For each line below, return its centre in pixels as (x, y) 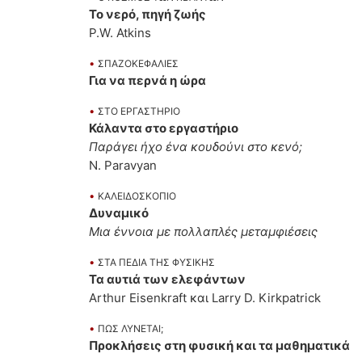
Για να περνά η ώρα (147, 81)
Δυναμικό (119, 213)
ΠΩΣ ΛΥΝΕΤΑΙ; (130, 329)
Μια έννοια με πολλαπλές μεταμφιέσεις (203, 232)
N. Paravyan (123, 166)
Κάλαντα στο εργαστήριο (164, 128)
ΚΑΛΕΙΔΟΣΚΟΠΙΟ (137, 196)
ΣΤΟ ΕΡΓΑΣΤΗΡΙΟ (139, 112)
